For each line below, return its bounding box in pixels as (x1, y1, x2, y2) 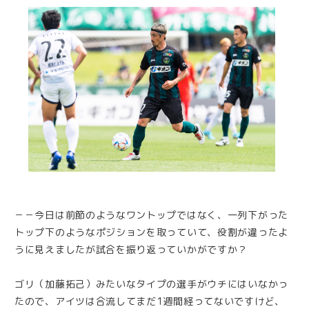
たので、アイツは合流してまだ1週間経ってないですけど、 (14, 294, 285, 308)
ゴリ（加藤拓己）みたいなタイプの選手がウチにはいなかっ (14, 277, 288, 290)
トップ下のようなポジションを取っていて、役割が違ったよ (14, 225, 288, 239)
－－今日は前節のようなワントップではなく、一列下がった (14, 208, 288, 221)
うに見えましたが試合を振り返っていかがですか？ (14, 242, 248, 256)
